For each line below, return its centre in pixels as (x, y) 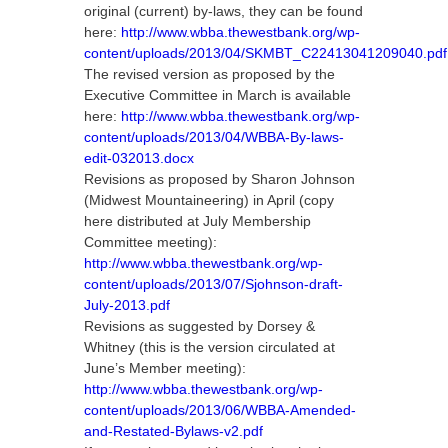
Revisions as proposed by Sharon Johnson (219, 179)
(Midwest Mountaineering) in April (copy (209, 200)
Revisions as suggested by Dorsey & (199, 326)
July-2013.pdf (127, 305)
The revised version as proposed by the (209, 74)
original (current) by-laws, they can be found (223, 11)
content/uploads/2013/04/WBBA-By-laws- (214, 137)
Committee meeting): (150, 242)
